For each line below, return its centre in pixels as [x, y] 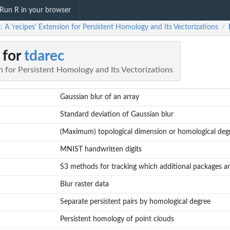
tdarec [44, 56]
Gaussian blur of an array [99, 97]
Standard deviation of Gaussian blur [117, 115]
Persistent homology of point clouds [117, 219]
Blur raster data [84, 185]
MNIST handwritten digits [101, 150]
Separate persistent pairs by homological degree [135, 202]
